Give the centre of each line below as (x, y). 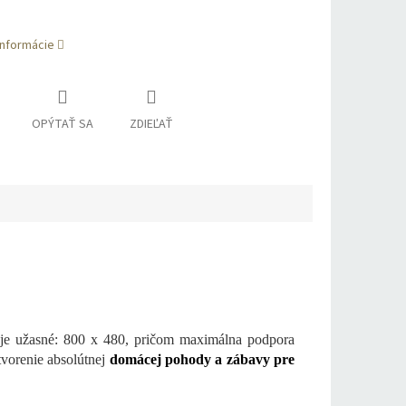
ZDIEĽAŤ (151, 125)
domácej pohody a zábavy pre (202, 360)
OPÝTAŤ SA (62, 125)
